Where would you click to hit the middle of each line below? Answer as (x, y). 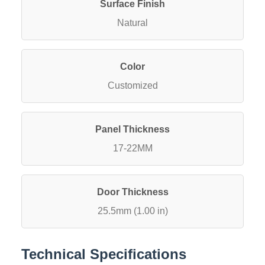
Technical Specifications (104, 254)
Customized (132, 85)
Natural (132, 23)
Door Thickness (132, 192)
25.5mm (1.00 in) (132, 211)
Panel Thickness (132, 129)
